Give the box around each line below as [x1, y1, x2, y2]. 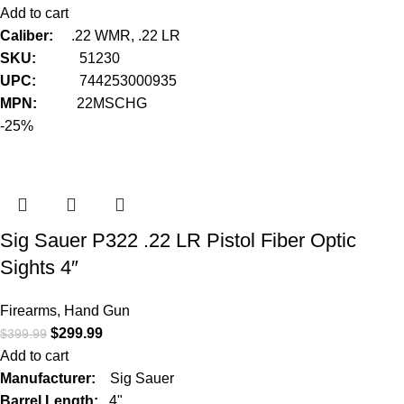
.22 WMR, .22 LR [71, 27, 181, 43]
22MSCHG [77, 95, 148, 111]
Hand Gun [64, 302, 131, 318]
